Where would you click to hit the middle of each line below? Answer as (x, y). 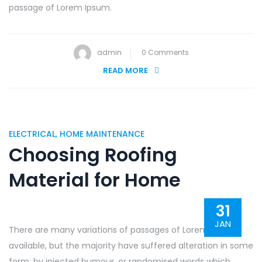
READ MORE (125, 70)
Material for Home (95, 180)
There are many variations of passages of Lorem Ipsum (122, 230)
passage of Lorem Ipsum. (60, 8)
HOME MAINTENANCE (102, 134)
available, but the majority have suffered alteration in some (131, 246)
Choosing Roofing (93, 155)
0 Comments (165, 53)
